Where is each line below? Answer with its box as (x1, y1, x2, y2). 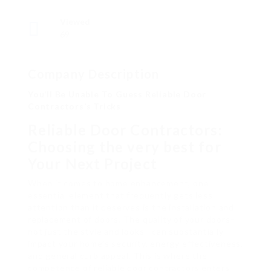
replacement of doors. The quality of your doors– (28, 214, 236, 225)
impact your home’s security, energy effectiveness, (28, 238, 243, 249)
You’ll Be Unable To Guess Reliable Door (28, 89, 207, 100)
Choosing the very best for (28, 138, 221, 156)
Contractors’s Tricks (28, 101, 122, 112)
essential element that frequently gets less (28, 190, 213, 201)
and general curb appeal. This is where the (28, 250, 207, 261)
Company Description (28, 67, 159, 82)
